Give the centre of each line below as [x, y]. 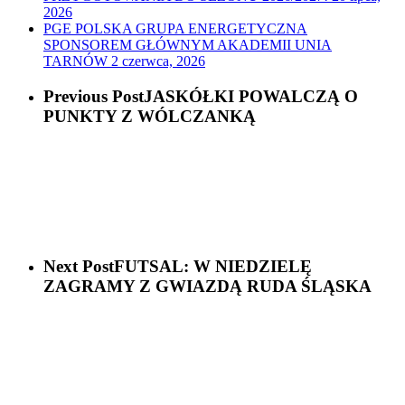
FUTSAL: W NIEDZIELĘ [213, 267]
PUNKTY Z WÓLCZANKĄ [150, 117]
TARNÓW [75, 61]
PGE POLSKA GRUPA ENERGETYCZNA [175, 29]
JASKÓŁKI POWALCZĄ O [251, 97]
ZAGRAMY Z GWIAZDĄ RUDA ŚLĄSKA [207, 287]
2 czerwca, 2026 [158, 61]
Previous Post [94, 97]
